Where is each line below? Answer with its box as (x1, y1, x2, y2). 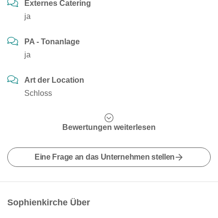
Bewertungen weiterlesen (62, 123, 156, 131)
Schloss (24, 89, 52, 97)
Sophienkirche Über (7, 198, 90, 207)
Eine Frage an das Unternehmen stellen (34, 153, 175, 161)
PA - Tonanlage (24, 37, 80, 46)
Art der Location (24, 76, 84, 84)
